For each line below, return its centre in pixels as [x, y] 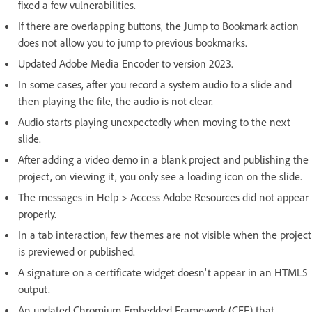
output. [34, 289]
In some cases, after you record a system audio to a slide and [155, 85]
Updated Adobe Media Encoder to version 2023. [126, 64]
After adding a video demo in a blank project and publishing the [163, 160]
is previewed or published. [77, 252]
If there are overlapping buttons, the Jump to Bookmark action [158, 26]
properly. [37, 214]
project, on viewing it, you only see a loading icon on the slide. [160, 177]
